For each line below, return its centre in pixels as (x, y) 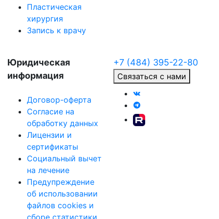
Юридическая (39, 62)
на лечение (48, 170)
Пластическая (54, 7)
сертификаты (53, 147)
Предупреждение (61, 182)
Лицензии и (49, 135)
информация (35, 76)
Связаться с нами (152, 76)
